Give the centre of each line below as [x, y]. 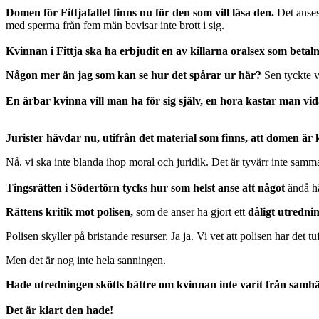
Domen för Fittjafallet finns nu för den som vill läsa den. [140, 12]
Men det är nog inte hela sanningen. [86, 260]
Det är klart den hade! [59, 310]
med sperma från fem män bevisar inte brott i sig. [115, 25]
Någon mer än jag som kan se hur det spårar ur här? [134, 75]
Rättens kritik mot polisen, [69, 211]
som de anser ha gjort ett [189, 211]
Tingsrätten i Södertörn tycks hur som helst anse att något [147, 187]
